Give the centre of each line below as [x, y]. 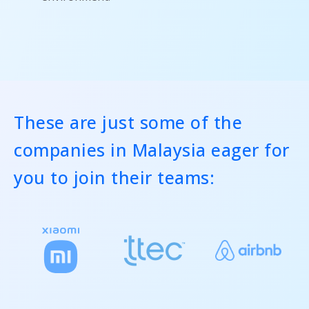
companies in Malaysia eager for [152, 150]
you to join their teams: [114, 178]
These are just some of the [128, 122]
